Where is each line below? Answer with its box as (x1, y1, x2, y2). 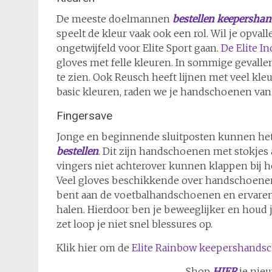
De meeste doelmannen (56, 13, 172, 25)
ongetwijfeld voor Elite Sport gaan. (56, 42, 221, 55)
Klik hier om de (56, 242, 132, 254)
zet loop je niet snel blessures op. (56, 218, 212, 231)
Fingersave (56, 109, 112, 123)
